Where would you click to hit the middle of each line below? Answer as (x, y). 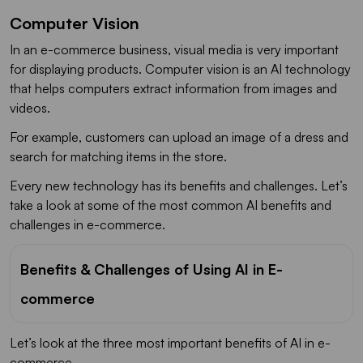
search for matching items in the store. (122, 156)
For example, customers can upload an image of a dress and (179, 137)
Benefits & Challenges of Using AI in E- (152, 269)
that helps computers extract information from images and (173, 88)
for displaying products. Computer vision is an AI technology (180, 68)
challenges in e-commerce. (88, 224)
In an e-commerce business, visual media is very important (174, 49)
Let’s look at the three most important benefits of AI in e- (170, 342)
